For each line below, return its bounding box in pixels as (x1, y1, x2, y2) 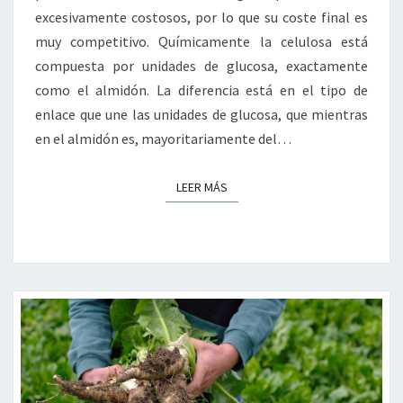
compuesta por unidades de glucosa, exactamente (35, 57, 368, 76)
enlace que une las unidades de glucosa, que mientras (35, 105, 368, 124)
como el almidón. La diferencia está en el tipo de (35, 81, 368, 100)
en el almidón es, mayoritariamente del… (35, 130, 291, 148)
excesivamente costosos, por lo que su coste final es (35, 8, 368, 27)
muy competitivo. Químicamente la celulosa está (35, 32, 368, 51)
